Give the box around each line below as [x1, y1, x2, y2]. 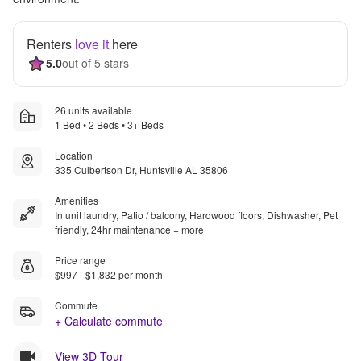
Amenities [55, 193, 98, 207]
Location [55, 147, 93, 162]
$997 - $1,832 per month [55, 267, 163, 281]
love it [75, 34, 109, 53]
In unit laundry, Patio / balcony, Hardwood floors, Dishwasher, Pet [55, 207, 338, 222]
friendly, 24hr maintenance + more [55, 222, 204, 236]
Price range [55, 252, 106, 267]
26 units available [55, 102, 132, 117]
